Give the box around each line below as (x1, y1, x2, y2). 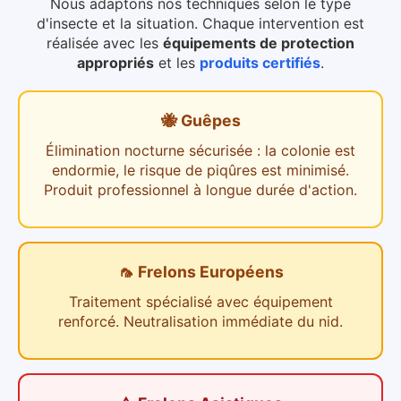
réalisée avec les (47, 34, 158, 53)
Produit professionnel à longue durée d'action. (44, 181, 357, 200)
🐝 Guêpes (160, 111, 241, 131)
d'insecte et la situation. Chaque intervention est (37, 14, 364, 33)
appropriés (77, 54, 154, 73)
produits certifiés (200, 54, 320, 73)
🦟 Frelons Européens (117, 262, 284, 282)
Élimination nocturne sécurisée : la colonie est (46, 141, 355, 160)
